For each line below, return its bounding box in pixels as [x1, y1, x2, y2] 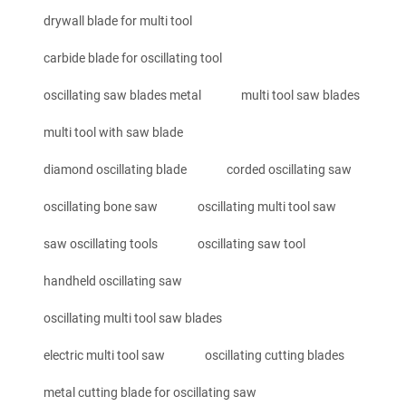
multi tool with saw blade [43, 124, 183, 140]
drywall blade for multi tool [43, 13, 192, 28]
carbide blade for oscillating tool [43, 50, 222, 65]
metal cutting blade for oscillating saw [43, 384, 256, 400]
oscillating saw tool [198, 236, 305, 251]
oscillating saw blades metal [43, 87, 201, 102]
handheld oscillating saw [43, 273, 182, 288]
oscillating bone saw [43, 198, 158, 214]
